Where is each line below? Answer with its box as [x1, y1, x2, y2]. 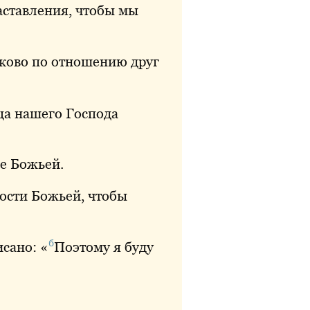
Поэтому [54, 239, 110, 255]
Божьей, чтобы [28, 188, 127, 203]
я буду [110, 239, 154, 255]
